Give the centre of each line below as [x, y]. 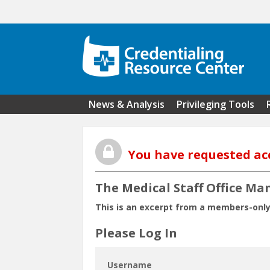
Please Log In [136, 233]
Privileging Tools [215, 104]
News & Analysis [127, 104]
